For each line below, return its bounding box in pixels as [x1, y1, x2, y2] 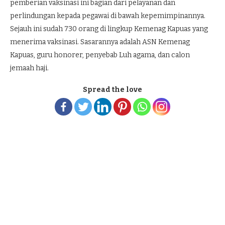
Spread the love [83, 85, 142, 94]
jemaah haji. [10, 64, 49, 72]
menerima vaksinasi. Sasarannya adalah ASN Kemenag [10, 38, 190, 46]
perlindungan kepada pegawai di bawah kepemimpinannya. [10, 12, 205, 20]
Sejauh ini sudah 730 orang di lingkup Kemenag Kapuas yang [10, 25, 208, 33]
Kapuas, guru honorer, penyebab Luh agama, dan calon [10, 51, 190, 59]
